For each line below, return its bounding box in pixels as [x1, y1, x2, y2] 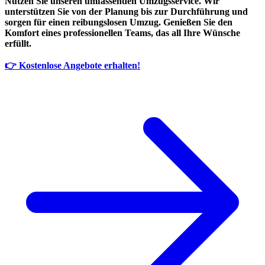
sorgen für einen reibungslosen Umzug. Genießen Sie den [5, 17, 232, 28]
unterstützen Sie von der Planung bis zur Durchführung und [5, 7, 248, 17]
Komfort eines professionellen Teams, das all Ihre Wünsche [5, 28, 240, 38]
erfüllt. [5, 38, 31, 49]
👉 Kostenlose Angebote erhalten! [5, 60, 140, 71]
